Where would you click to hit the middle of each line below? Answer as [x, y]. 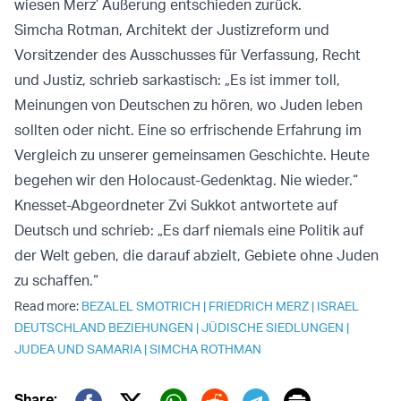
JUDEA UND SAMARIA [78, 349]
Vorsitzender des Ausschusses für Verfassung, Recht [188, 55]
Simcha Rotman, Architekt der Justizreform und [172, 30]
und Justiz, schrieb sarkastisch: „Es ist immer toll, [177, 80]
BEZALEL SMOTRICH [141, 306]
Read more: [48, 306]
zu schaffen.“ [56, 281]
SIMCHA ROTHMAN [205, 349]
